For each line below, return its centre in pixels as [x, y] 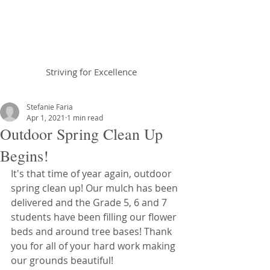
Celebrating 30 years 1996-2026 [77, 86]
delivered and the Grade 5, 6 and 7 [90, 202]
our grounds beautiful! [62, 260]
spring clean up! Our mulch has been [96, 188]
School [118, 52]
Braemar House [87, 36]
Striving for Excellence [91, 72]
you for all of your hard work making [94, 246]
